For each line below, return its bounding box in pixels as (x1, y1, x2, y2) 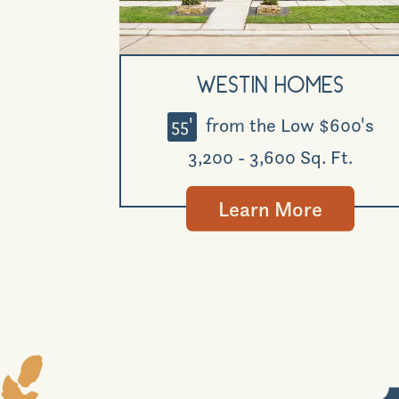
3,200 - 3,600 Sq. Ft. (188, 145, 354, 169)
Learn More (218, 196, 323, 223)
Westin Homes (196, 76, 345, 99)
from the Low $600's (200, 113, 374, 137)
